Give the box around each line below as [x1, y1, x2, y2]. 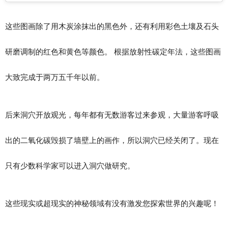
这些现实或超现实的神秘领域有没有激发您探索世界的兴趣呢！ [5, 199, 219, 208]
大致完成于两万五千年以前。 [5, 73, 104, 82]
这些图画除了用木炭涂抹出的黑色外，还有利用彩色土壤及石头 [5, 22, 219, 31]
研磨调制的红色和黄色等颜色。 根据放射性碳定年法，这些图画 [5, 47, 221, 56]
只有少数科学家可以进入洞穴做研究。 [5, 161, 135, 170]
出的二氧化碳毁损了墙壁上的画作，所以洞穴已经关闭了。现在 [5, 136, 219, 145]
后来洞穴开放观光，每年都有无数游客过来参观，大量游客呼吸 [5, 110, 219, 120]
